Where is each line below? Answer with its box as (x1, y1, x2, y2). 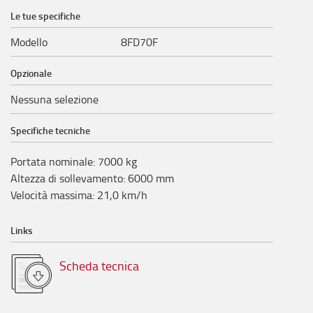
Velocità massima (10, 187, 92, 203)
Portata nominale (10, 153, 93, 169)
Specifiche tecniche (10, 123, 90, 137)
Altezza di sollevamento (10, 170, 123, 186)
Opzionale (10, 66, 52, 80)
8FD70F (120, 34, 158, 50)
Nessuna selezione (10, 91, 99, 107)
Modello (10, 34, 48, 50)
